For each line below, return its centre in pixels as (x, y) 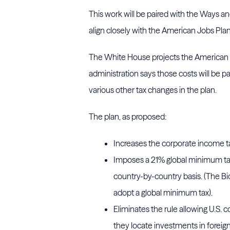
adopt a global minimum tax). (163, 193)
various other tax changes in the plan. (153, 90)
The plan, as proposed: (128, 117)
